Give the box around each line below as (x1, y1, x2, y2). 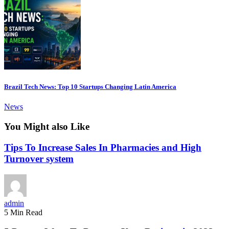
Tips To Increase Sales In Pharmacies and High (4, 142, 201, 153)
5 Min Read (4, 208, 42, 217)
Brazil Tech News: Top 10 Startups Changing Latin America (4, 83, 176, 91)
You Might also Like (4, 121, 89, 132)
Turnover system (4, 153, 74, 164)
